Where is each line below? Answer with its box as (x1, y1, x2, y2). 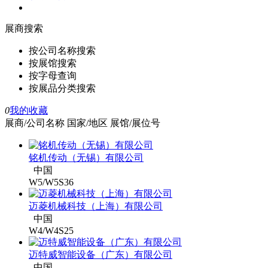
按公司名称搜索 (29, 45, 96, 56)
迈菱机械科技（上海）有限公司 (29, 200, 163, 211)
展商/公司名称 (5, 117, 65, 128)
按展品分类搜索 (29, 83, 96, 93)
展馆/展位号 (110, 117, 160, 128)
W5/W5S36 (29, 176, 74, 187)
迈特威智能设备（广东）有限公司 (29, 249, 172, 260)
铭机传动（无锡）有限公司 (29, 152, 144, 163)
